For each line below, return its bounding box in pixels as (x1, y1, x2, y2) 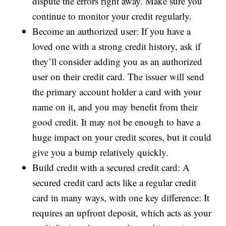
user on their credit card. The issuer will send (32, 70, 205, 83)
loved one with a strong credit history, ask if (32, 40, 201, 53)
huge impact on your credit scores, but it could (32, 131, 212, 144)
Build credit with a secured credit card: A (32, 161, 190, 174)
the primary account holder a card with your (32, 85, 202, 98)
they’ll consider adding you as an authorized (32, 55, 203, 68)
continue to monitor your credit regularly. (32, 10, 192, 23)
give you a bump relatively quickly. (32, 146, 169, 159)
